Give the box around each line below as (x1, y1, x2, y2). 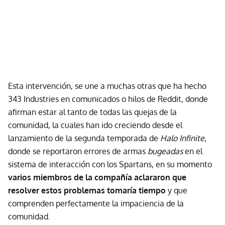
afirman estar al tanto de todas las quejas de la (8, 106, 177, 117)
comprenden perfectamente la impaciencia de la (8, 198, 184, 208)
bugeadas (148, 146, 183, 156)
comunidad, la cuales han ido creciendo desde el (8, 120, 182, 130)
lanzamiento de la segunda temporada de (8, 133, 160, 143)
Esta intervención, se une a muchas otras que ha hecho (8, 80, 206, 91)
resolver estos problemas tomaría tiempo (8, 185, 166, 195)
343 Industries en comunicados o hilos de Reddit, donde (8, 93, 208, 104)
